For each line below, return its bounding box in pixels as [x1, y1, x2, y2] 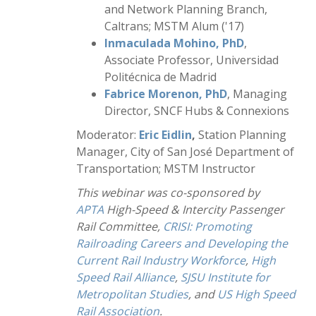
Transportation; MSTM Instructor [76, 161, 255, 176]
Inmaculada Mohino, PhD [104, 35, 244, 51]
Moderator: [76, 127, 139, 142]
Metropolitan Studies [76, 286, 188, 302]
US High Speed [217, 286, 296, 302]
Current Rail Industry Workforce [76, 253, 245, 268]
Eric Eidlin [139, 127, 192, 142]
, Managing [227, 86, 287, 102]
